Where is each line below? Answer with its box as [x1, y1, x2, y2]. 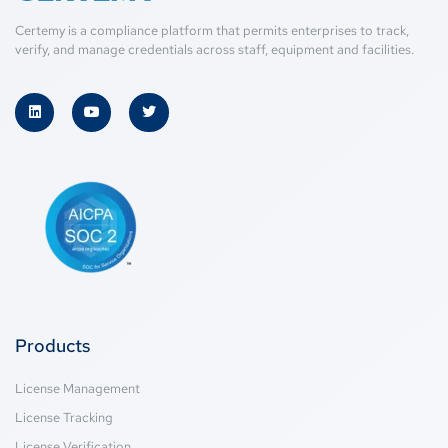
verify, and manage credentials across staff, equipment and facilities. [15, 40, 414, 58]
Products [15, 334, 90, 358]
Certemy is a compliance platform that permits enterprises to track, [15, 21, 409, 39]
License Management [15, 380, 140, 398]
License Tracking [15, 409, 113, 427]
